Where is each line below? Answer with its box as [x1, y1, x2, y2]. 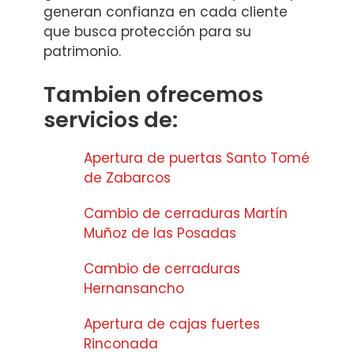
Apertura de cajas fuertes [84, 314, 260, 333]
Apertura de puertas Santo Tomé [84, 148, 310, 168]
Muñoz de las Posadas [84, 223, 236, 243]
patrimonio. [43, 42, 121, 62]
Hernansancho [84, 278, 184, 298]
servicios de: [43, 104, 178, 134]
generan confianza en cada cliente [43, 2, 288, 22]
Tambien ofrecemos [43, 79, 263, 109]
